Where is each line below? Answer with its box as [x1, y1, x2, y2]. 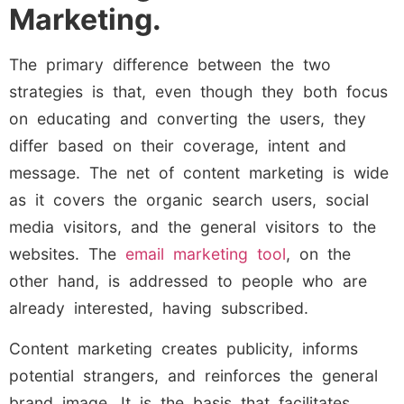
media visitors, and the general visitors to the [9, 217, 376, 237]
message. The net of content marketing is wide [9, 163, 389, 183]
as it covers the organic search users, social [9, 190, 369, 210]
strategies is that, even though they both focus [9, 82, 388, 102]
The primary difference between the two [9, 55, 331, 75]
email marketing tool [125, 244, 286, 264]
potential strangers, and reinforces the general [9, 365, 378, 385]
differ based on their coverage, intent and [9, 136, 346, 156]
